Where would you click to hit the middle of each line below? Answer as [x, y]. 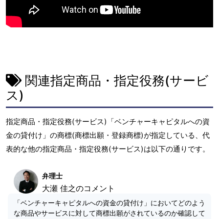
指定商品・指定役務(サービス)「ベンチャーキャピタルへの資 [108, 121]
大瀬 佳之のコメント [78, 188]
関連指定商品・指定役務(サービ [115, 80]
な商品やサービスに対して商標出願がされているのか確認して [109, 213]
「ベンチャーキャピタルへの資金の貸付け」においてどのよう [109, 203]
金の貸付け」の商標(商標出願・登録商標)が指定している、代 [108, 135]
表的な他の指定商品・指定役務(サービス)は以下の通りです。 [108, 149]
